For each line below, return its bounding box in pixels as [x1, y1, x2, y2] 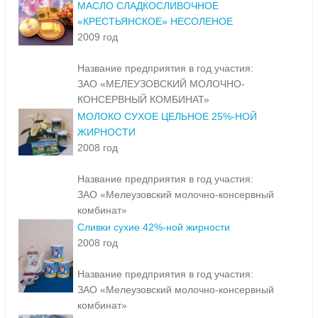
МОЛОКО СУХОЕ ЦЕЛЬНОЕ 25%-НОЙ [77, 111, 257, 123]
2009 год [77, 31, 118, 43]
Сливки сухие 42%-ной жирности [77, 221, 230, 234]
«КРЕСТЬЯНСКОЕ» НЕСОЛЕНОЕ [77, 16, 233, 28]
